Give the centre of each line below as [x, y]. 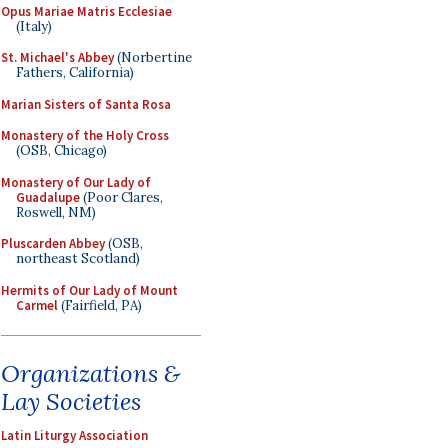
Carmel [37, 305]
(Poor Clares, [121, 197]
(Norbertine [153, 57]
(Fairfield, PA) [100, 305]
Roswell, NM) [56, 212]
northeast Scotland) [78, 258]
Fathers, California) [75, 72]
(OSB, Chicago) [61, 150]
